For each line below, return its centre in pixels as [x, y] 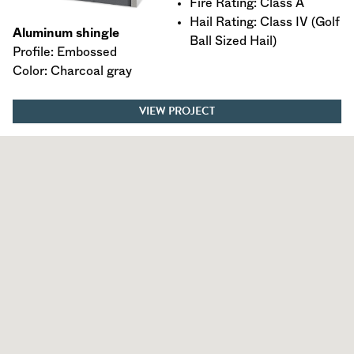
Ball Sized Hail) [233, 41]
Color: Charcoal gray [72, 71]
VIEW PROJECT [177, 111]
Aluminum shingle [66, 33]
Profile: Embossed [65, 52]
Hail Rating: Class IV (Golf [265, 22]
